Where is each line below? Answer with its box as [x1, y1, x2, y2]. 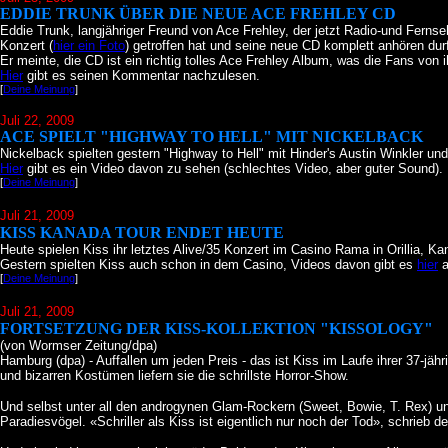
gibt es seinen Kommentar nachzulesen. [23, 68, 260, 83]
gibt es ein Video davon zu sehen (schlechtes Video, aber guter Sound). [23, 161, 443, 176]
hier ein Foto [53, 38, 125, 53]
